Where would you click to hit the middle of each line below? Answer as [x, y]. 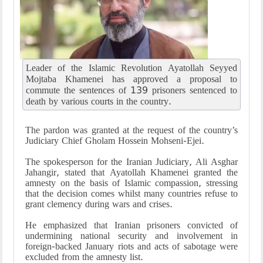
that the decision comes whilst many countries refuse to [131, 193]
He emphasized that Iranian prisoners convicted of [131, 225]
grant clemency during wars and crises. [99, 204]
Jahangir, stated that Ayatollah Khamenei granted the [131, 172]
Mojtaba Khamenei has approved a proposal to [132, 79]
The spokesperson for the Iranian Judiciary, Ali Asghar [131, 162]
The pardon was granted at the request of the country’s [131, 130]
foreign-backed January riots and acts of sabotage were [131, 246]
